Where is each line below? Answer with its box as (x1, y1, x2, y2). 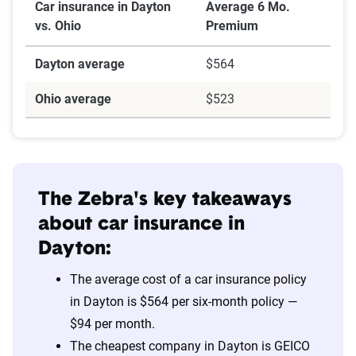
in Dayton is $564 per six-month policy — (70, 294, 297, 310)
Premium (206, 18, 258, 34)
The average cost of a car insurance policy (70, 272, 307, 288)
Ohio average (35, 91, 111, 107)
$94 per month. (70, 316, 155, 332)
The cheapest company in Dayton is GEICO (70, 339, 310, 354)
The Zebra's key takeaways (38, 191, 292, 211)
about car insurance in (38, 215, 245, 235)
